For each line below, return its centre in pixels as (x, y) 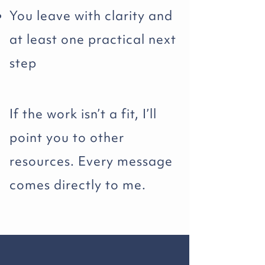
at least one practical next (93, 39)
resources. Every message (91, 161)
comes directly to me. (78, 185)
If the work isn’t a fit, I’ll (83, 114)
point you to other (67, 138)
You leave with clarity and (91, 16)
